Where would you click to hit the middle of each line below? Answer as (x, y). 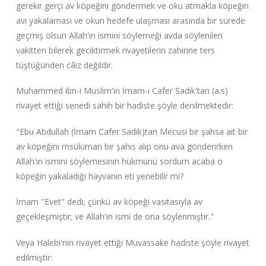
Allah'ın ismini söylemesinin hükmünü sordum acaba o (119, 161)
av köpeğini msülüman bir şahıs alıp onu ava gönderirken (124, 146)
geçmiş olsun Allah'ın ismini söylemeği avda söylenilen (119, 35)
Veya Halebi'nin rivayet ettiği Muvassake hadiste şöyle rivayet (132, 242)
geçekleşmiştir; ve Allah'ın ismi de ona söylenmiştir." (115, 217)
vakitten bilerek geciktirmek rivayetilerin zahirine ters (115, 50)
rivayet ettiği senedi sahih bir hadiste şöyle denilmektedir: (124, 106)
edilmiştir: (34, 257)
